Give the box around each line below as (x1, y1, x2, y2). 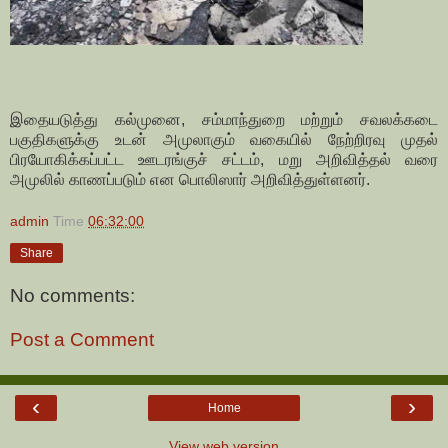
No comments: (10, 284, 135, 306)
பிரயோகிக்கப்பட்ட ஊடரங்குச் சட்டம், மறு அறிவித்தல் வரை (10, 151, 438, 169)
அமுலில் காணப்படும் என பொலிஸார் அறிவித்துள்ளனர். (10, 171, 370, 189)
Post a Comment (10, 328, 154, 350)
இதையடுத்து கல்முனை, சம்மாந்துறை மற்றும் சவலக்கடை (10, 111, 438, 129)
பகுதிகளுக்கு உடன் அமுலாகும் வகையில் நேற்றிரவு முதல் (10, 131, 438, 149)
